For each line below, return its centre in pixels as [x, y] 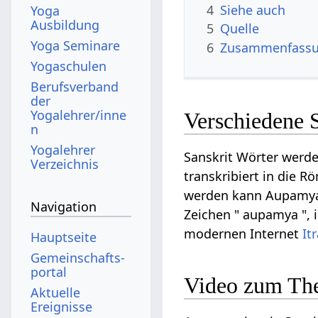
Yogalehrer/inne [79, 115]
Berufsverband [75, 86]
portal [49, 272]
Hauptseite [64, 237]
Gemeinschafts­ [78, 257]
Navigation [64, 207]
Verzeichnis [65, 164]
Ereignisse [62, 306]
